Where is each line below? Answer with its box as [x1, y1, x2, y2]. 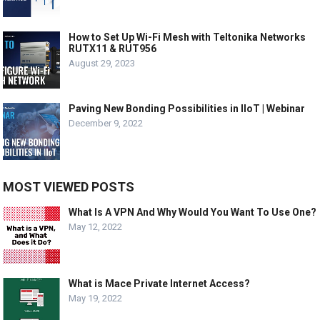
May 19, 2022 [69, 292, 123, 304]
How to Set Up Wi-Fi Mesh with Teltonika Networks [69, 31, 306, 43]
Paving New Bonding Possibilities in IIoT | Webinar [69, 102, 306, 114]
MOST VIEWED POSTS [3, 179, 135, 194]
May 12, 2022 [69, 221, 123, 232]
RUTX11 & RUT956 [69, 42, 157, 54]
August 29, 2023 [69, 57, 136, 69]
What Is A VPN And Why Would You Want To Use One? [69, 206, 317, 218]
